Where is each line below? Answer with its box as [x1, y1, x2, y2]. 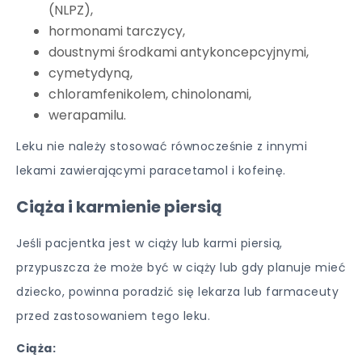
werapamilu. [48, 106, 126, 124]
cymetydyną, [48, 64, 133, 82]
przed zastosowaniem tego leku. [16, 308, 210, 324]
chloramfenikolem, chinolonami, [48, 85, 251, 103]
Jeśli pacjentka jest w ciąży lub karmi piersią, [16, 235, 283, 251]
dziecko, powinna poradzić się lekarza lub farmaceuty [16, 284, 339, 300]
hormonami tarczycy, [48, 22, 185, 40]
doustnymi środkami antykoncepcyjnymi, [48, 43, 309, 61]
